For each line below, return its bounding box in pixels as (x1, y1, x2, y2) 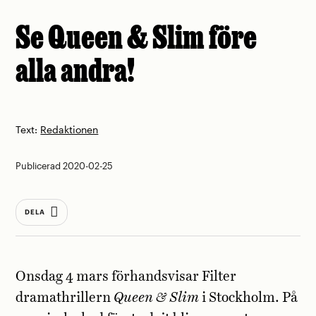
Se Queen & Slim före (16, 19, 257, 56)
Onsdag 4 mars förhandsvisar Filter (16, 270, 237, 284)
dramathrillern (16, 291, 114, 305)
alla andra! (16, 52, 135, 89)
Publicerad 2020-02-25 (16, 160, 114, 172)
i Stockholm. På (199, 291, 298, 305)
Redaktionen (40, 123, 99, 136)
